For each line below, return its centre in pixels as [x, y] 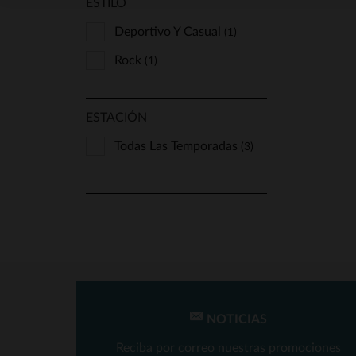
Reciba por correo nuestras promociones [229, 348]
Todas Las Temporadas [178, 146]
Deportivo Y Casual [169, 32]
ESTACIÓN [116, 118]
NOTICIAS [235, 319]
